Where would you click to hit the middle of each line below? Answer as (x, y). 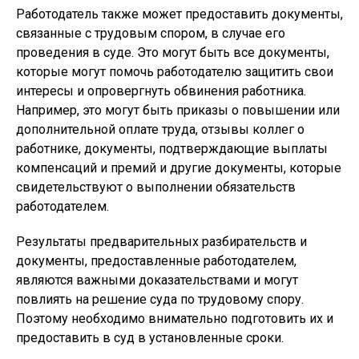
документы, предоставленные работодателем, (156, 261)
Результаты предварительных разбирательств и (161, 242)
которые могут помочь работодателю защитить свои (175, 72)
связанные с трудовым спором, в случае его (151, 33)
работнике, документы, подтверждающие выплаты (172, 149)
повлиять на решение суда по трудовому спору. (160, 299)
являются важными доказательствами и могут (157, 280)
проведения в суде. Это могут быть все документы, (173, 52)
